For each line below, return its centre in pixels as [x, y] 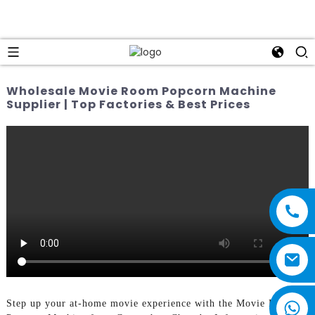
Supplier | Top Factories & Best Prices [128, 104]
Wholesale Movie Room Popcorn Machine [141, 91]
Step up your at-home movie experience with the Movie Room [150, 303]
